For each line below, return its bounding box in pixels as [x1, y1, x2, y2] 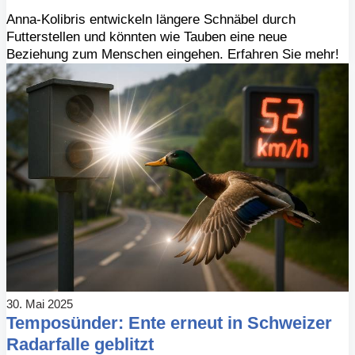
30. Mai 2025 [6, 296, 74, 311]
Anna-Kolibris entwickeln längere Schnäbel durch [6, 11, 296, 27]
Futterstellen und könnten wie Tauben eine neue [6, 29, 288, 44]
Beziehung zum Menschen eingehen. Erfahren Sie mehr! [6, 46, 340, 62]
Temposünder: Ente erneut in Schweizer [6, 312, 333, 333]
